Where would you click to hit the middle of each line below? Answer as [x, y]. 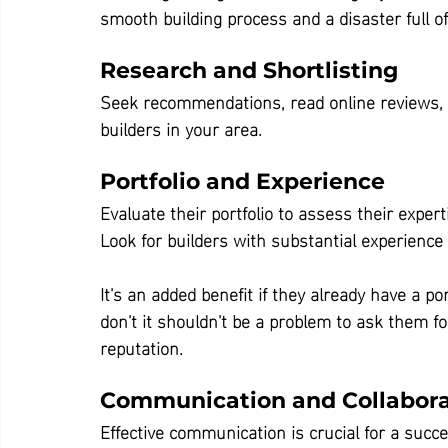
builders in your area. [181, 127]
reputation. [141, 346]
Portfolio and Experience [242, 181]
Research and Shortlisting [249, 70]
